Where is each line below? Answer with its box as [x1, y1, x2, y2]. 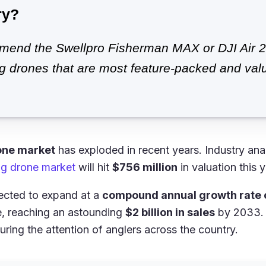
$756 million [112, 161, 178, 173]
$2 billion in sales [125, 206, 215, 218]
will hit [75, 161, 112, 173]
